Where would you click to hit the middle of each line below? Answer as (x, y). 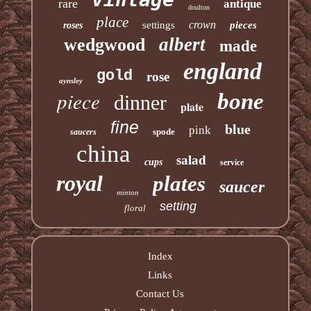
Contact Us (160, 293)
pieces (244, 25)
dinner (140, 102)
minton (127, 192)
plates (179, 183)
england (222, 71)
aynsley (70, 80)
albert (182, 44)
